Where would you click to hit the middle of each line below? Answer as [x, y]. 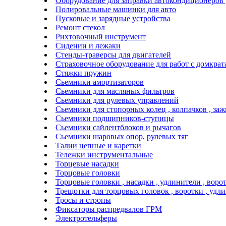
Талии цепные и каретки [98, 145]
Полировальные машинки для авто [116, 9]
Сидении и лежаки [88, 45]
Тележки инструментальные [104, 154]
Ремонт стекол [80, 27]
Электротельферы [86, 218]
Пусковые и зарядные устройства [113, 18]
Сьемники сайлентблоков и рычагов [118, 127]
